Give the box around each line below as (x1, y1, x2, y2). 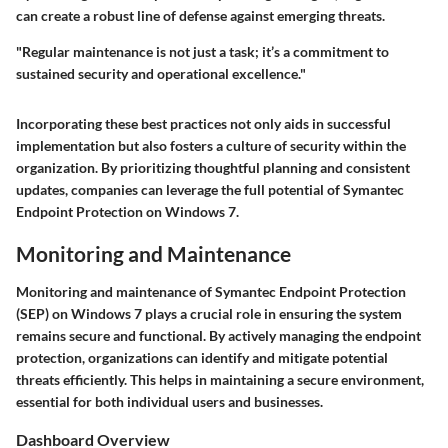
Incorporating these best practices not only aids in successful (16, 115, 391, 133)
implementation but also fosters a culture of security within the (16, 137, 406, 155)
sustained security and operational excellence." (16, 65, 306, 83)
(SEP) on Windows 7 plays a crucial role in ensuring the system (16, 304, 402, 322)
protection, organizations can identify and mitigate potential (16, 348, 388, 366)
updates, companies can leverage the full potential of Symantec (16, 181, 404, 199)
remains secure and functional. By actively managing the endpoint (16, 326, 421, 344)
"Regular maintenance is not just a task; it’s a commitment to (16, 43, 389, 61)
